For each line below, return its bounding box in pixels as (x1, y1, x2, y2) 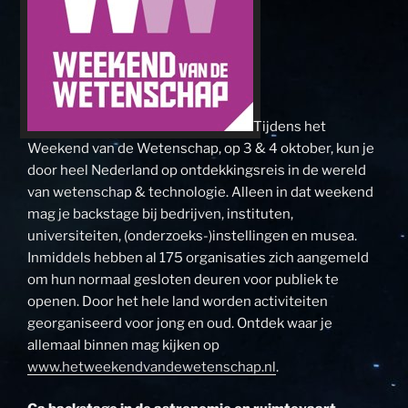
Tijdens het (253, 117, 326, 135)
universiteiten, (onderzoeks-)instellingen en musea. (27, 227, 357, 244)
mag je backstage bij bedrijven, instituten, (27, 205, 293, 222)
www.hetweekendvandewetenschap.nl (27, 358, 276, 375)
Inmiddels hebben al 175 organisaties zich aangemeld (27, 249, 369, 266)
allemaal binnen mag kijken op (27, 336, 219, 353)
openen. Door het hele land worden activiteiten (27, 292, 328, 310)
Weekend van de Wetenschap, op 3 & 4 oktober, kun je (27, 139, 374, 157)
